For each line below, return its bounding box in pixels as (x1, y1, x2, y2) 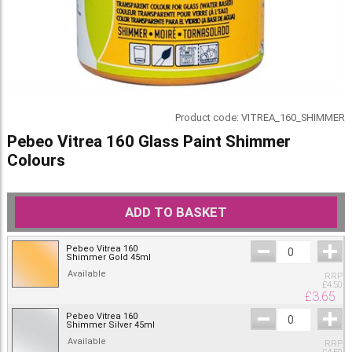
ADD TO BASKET (125, 204, 227, 221)
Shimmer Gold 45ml (65, 252, 151, 263)
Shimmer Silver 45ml (65, 320, 155, 331)
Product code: (175, 112, 242, 124)
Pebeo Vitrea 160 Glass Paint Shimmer (6, 132, 291, 152)
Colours (6, 151, 65, 170)
